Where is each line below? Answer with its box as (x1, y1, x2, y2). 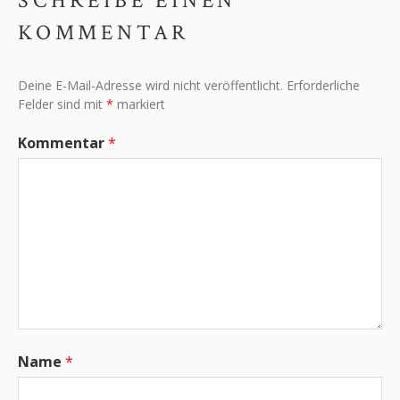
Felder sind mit (18, 95, 106, 112)
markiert (113, 95, 165, 112)
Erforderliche (287, 76, 360, 94)
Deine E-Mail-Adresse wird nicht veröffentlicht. (18, 76, 283, 94)
